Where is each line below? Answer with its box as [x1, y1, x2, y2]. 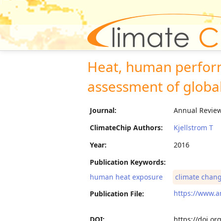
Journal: [90, 105, 118, 115]
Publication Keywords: [90, 157, 168, 167]
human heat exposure [90, 172, 163, 182]
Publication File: [90, 189, 146, 199]
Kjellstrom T [174, 122, 213, 132]
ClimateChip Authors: [90, 122, 165, 132]
